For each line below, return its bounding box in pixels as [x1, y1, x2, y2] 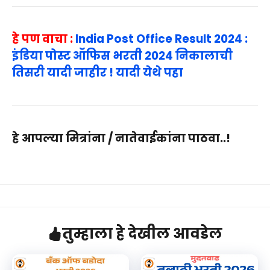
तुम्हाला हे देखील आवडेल [62, 224, 222, 244]
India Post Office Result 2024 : [75, 31, 248, 48]
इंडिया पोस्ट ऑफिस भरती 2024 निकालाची [12, 48, 233, 64]
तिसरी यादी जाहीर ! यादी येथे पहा [12, 64, 183, 81]
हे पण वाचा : [12, 31, 75, 48]
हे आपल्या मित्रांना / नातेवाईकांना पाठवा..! [12, 130, 230, 147]
